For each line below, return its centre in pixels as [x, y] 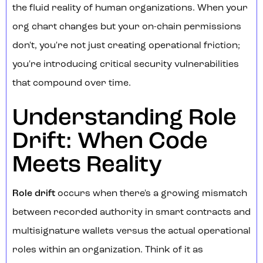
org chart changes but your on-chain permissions [127, 27]
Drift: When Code [110, 142]
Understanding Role [124, 119]
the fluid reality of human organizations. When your [130, 9]
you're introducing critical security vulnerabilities [126, 65]
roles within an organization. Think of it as [108, 250]
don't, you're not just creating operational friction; [126, 46]
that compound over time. [72, 84]
